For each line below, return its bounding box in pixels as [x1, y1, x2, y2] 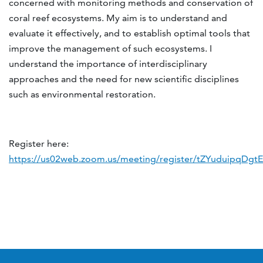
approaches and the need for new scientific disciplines [9, 73, 239, 85]
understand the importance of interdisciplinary [9, 58, 207, 70]
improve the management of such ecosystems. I [9, 43, 212, 55]
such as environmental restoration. [9, 89, 156, 100]
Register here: [9, 138, 69, 150]
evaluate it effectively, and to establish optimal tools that [9, 28, 250, 39]
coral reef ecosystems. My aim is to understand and [9, 12, 227, 24]
